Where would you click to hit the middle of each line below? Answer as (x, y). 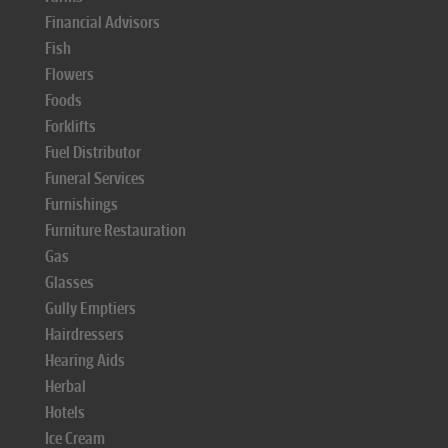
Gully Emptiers (90, 308)
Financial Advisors (102, 22)
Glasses (69, 282)
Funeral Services (95, 178)
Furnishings (81, 204)
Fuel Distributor (93, 152)
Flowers (69, 74)
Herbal (65, 386)
